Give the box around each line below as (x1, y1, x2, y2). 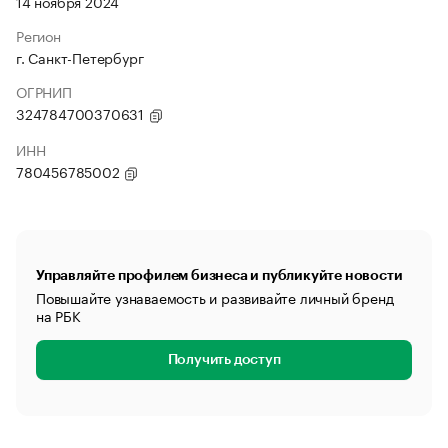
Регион (16, 24, 61, 46)
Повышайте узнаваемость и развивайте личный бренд (36, 286, 394, 308)
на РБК (36, 304, 81, 326)
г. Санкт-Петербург (16, 46, 144, 68)
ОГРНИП (16, 80, 72, 102)
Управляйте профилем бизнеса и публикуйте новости (36, 268, 403, 282)
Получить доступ (167, 353, 281, 367)
